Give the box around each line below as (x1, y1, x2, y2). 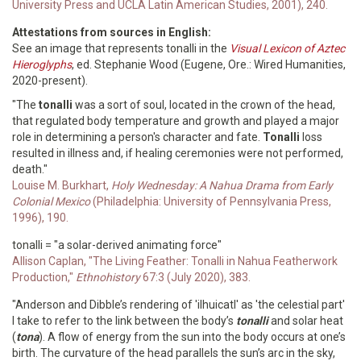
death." (12, 163, 48, 176)
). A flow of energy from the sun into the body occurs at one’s (39, 330, 346, 343)
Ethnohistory (76, 271, 140, 284)
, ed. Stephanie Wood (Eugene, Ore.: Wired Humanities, (72, 58, 346, 71)
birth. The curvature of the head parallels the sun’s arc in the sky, (12, 346, 335, 359)
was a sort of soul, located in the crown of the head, (73, 98, 335, 111)
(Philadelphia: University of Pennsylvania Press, (90, 195, 331, 208)
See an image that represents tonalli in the (12, 42, 230, 55)
